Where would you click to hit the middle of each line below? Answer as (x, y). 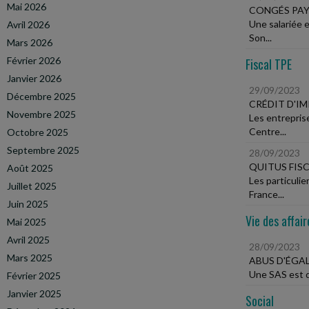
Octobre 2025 (38, 132)
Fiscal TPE (269, 64)
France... (267, 194)
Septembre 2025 (43, 150)
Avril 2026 (28, 24)
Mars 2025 (30, 258)
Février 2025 (34, 276)
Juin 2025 (28, 204)
